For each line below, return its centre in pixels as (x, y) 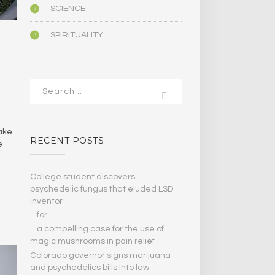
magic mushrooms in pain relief (93, 242)
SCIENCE (68, 9)
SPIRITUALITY (77, 35)
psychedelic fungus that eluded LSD (102, 189)
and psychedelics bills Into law (90, 268)
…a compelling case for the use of (97, 229)
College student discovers (83, 176)
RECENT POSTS (67, 141)
